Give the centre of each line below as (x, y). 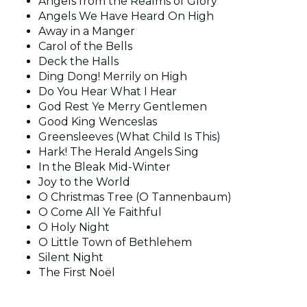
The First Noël (77, 272)
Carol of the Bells (85, 46)
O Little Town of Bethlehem (115, 242)
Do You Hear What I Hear (108, 91)
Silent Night (71, 257)
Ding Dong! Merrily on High (113, 76)
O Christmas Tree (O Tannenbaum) (135, 197)
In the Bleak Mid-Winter (105, 167)
